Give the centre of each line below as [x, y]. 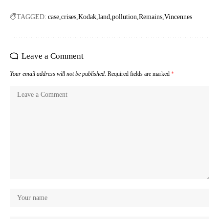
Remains [151, 17]
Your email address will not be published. [58, 74]
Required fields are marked [139, 74]
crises [69, 17]
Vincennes [178, 17]
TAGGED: [32, 17]
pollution [124, 17]
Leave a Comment [53, 56]
